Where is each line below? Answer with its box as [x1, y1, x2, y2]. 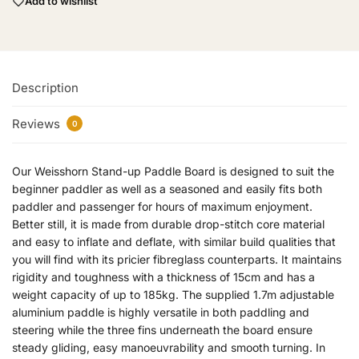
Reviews [12, 116, 63, 132]
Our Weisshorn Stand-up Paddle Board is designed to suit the [12, 163, 334, 178]
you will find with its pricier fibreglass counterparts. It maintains [12, 252, 341, 266]
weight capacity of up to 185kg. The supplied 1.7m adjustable [12, 287, 334, 301]
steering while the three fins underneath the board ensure [12, 322, 313, 337]
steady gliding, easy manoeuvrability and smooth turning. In [12, 340, 325, 354]
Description [12, 80, 79, 96]
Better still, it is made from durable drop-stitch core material [12, 216, 325, 231]
